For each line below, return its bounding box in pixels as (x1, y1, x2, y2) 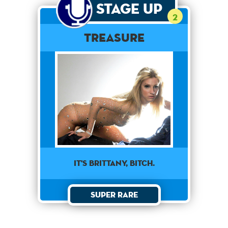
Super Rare (90, 189, 138, 201)
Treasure (83, 30, 145, 45)
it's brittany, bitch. (73, 158, 155, 169)
